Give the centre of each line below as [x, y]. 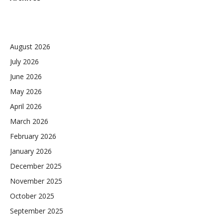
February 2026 [33, 136]
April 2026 [26, 106]
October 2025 [32, 196]
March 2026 [29, 121]
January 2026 [31, 151]
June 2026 [26, 76]
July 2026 [24, 61]
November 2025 [36, 181]
